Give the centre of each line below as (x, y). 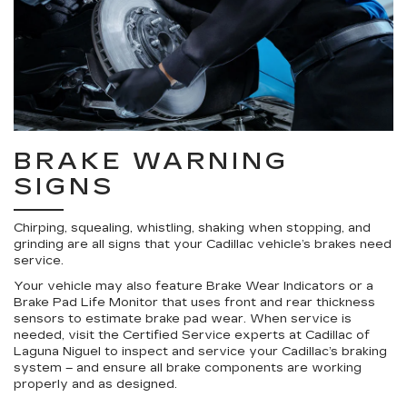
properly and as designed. (95, 384)
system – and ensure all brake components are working (188, 368)
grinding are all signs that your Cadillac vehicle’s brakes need (203, 244)
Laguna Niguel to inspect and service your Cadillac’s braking (200, 352)
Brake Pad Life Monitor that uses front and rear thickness (194, 303)
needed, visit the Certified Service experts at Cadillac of (192, 335)
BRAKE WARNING (151, 161)
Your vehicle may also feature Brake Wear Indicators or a (194, 286)
